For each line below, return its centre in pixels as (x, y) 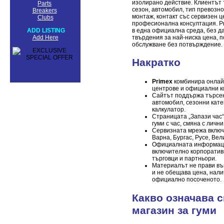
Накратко (156, 63)
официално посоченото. (187, 180)
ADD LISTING (46, 30)
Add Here (45, 37)
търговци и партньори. (184, 159)
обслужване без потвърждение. (177, 44)
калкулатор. (169, 110)
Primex (162, 82)
